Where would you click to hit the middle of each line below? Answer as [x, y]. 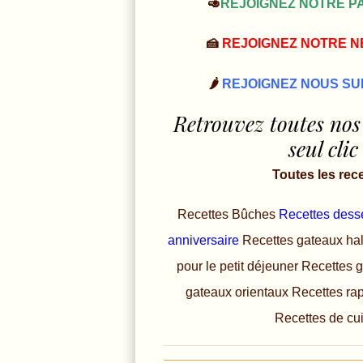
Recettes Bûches [228, 214]
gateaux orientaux [238, 292]
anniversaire [205, 240]
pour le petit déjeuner [239, 266]
